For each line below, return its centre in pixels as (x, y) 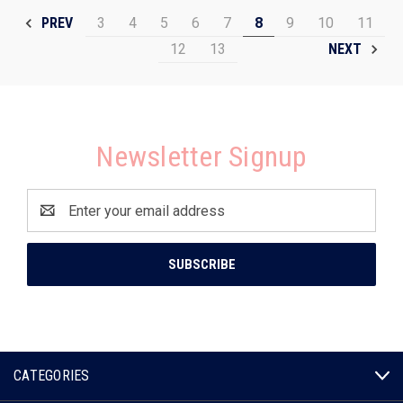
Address (54, 221)
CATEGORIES (52, 376)
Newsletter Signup (201, 157)
